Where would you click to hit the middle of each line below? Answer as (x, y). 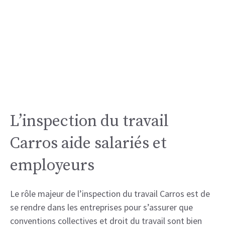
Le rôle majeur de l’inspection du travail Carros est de (110, 193)
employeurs (52, 165)
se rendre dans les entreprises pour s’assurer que (101, 207)
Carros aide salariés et (88, 143)
